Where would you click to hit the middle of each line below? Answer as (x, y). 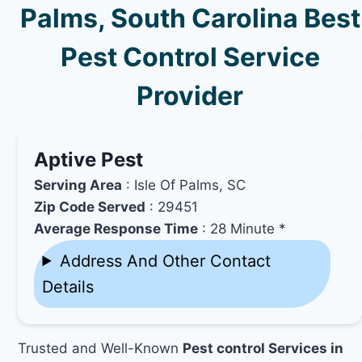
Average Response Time (116, 228)
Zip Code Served (90, 206)
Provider (190, 95)
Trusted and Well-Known (101, 348)
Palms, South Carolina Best (190, 18)
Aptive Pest (89, 159)
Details (68, 286)
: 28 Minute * (242, 228)
